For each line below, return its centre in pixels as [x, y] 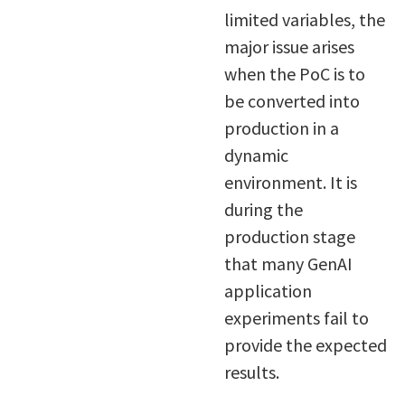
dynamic [256, 155]
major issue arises [289, 46]
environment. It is [290, 182]
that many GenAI [288, 263]
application [268, 290]
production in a [281, 127]
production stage [289, 236]
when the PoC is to [294, 73]
